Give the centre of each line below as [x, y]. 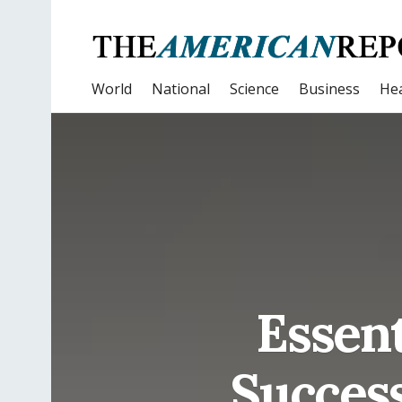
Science [254, 89]
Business [329, 89]
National [181, 89]
